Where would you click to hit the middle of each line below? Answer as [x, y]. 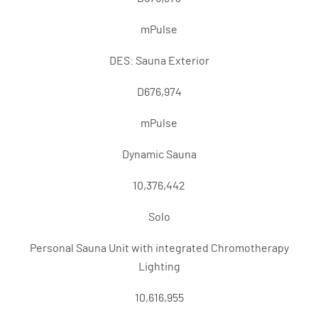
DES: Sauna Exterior [159, 61]
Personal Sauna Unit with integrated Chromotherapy [159, 248]
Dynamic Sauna [159, 155]
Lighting [159, 267]
